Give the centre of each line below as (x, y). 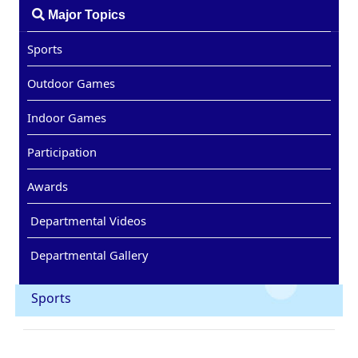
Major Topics (86, 14)
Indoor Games (67, 117)
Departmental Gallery (88, 255)
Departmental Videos (87, 220)
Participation (62, 151)
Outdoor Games (72, 83)
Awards (48, 186)
